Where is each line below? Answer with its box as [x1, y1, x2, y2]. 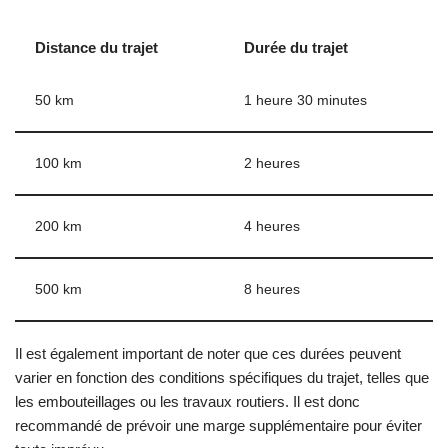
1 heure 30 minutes [244, 93, 367, 108]
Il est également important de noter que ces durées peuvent [15, 345, 401, 362]
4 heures [244, 219, 300, 234]
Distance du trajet [35, 39, 158, 56]
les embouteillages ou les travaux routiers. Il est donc [15, 393, 360, 410]
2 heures [244, 156, 300, 171]
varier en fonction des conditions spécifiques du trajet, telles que [15, 369, 429, 386]
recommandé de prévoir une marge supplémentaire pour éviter [15, 417, 422, 434]
